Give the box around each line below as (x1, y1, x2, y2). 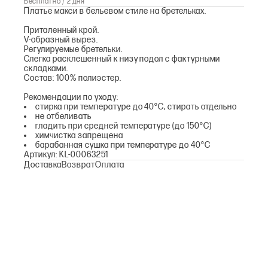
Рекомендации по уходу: (24, 92, 118, 102)
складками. (24, 63, 68, 74)
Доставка (24, 160, 62, 170)
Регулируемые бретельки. (24, 44, 123, 54)
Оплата (95, 160, 124, 170)
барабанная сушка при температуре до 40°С (35, 140, 211, 150)
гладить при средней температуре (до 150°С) (35, 121, 212, 131)
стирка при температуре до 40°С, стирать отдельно (35, 102, 237, 112)
